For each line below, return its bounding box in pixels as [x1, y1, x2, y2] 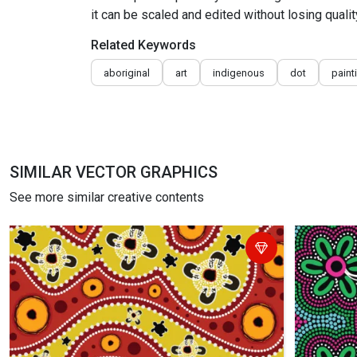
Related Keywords [91, 37, 196, 53]
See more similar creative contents [10, 190, 204, 205]
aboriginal [104, 66, 150, 79]
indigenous [213, 66, 265, 79]
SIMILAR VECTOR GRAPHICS [10, 163, 218, 182]
